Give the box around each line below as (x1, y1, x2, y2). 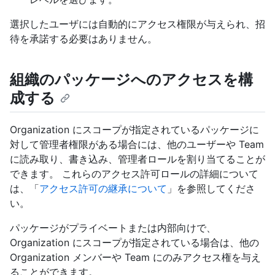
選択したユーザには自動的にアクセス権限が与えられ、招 (10, 17, 265, 30)
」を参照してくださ (167, 182, 255, 195)
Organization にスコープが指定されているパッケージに (10, 123, 259, 136)
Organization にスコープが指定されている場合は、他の (10, 236, 259, 249)
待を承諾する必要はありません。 (10, 32, 157, 45)
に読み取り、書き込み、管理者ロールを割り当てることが (10, 152, 265, 165)
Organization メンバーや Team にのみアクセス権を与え (10, 250, 261, 263)
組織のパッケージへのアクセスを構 (10, 70, 253, 88)
